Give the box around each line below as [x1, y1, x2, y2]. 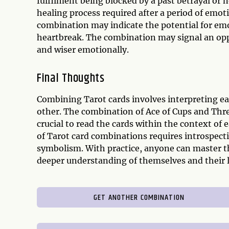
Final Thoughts [37, 68, 105, 87]
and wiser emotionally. [37, 44, 129, 55]
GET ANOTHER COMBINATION [94, 191, 185, 204]
